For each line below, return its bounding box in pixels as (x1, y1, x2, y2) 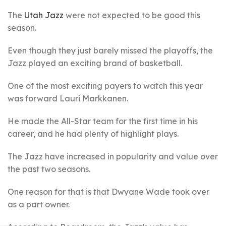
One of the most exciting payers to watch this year (8, 81, 203, 91)
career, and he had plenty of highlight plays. (8, 129, 179, 139)
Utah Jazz (24, 10, 64, 20)
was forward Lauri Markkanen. (8, 93, 128, 103)
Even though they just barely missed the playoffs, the (8, 45, 213, 55)
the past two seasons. (8, 164, 90, 174)
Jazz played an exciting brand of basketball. (8, 58, 182, 68)
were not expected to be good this (64, 10, 200, 20)
